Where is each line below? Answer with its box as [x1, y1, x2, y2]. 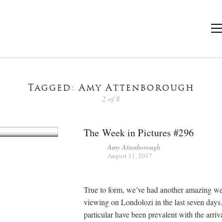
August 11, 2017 [108, 151, 153, 160]
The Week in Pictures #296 [84, 125, 194, 139]
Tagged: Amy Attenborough [28, 84, 194, 93]
